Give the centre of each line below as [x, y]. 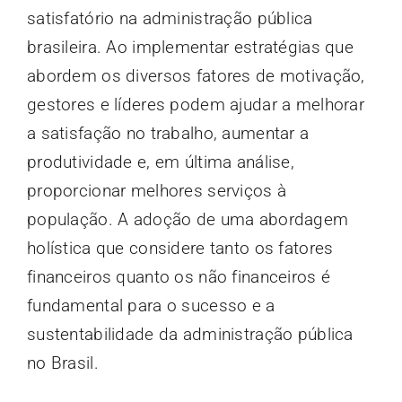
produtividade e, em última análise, [160, 162]
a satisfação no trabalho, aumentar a [168, 133]
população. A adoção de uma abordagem [188, 219]
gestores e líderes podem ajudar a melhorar [195, 104]
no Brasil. [62, 363]
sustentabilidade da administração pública [190, 334]
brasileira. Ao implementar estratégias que [190, 47]
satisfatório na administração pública [170, 18]
